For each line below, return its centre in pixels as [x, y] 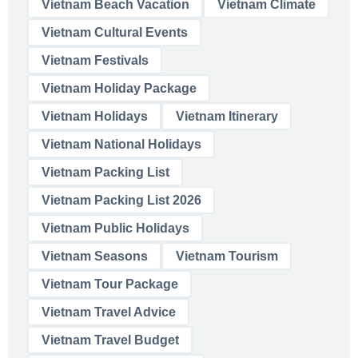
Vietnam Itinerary [227, 116]
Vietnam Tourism [227, 256]
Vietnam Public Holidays [115, 228]
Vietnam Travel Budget [110, 340]
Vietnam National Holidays [121, 144]
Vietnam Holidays [94, 116]
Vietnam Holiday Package [119, 88]
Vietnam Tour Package [109, 284]
